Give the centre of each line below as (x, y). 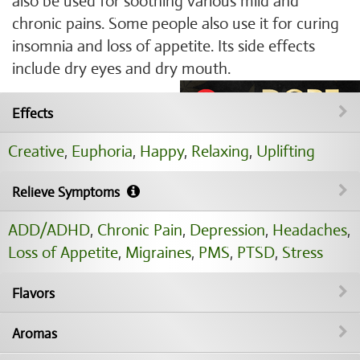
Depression (227, 230)
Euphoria (102, 151)
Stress (303, 253)
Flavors (33, 294)
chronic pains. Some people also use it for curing (176, 24)
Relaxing (220, 151)
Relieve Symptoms (67, 192)
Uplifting (286, 151)
